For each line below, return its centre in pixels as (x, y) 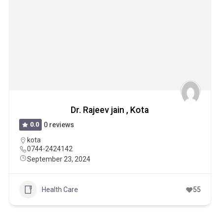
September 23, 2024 (58, 159)
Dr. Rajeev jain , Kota (110, 110)
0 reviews (59, 125)
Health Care (60, 189)
